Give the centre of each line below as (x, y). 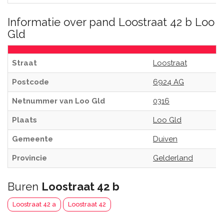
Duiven (165, 139)
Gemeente (32, 139)
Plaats (24, 120)
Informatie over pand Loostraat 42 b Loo (111, 22)
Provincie (29, 158)
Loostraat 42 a (34, 204)
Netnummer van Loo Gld (58, 101)
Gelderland (173, 158)
